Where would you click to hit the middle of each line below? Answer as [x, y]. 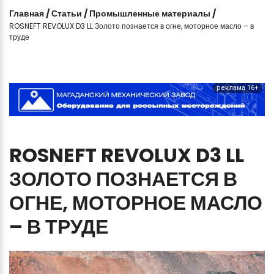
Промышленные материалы [150, 13]
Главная [27, 13]
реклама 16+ [238, 87]
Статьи [67, 13]
